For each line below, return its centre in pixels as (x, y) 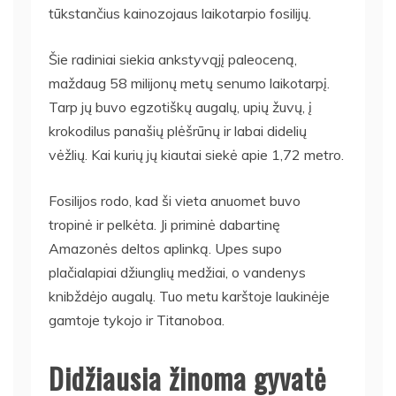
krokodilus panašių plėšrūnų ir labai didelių (178, 130)
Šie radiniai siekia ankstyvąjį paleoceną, (173, 59)
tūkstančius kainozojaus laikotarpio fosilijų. (180, 13)
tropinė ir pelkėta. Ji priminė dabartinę (164, 224)
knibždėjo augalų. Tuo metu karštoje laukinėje (189, 296)
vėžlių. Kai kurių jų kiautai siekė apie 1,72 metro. (196, 154)
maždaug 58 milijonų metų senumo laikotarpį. (189, 83)
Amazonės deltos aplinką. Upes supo (165, 248)
